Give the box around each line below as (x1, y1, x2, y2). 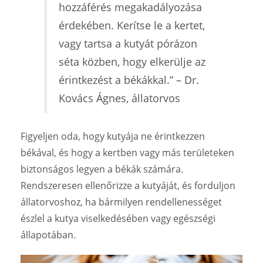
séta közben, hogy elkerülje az (59, 54, 205, 69)
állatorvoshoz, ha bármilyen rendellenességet (21, 195, 222, 208)
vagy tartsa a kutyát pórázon (59, 36, 197, 50)
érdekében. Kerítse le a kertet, (59, 18, 205, 32)
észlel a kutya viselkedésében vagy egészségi (21, 211, 215, 225)
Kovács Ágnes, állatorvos (59, 90, 180, 105)
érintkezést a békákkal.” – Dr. (59, 72, 199, 87)
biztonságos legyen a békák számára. (21, 162, 183, 176)
